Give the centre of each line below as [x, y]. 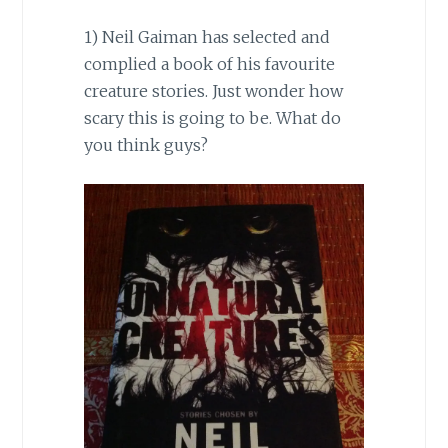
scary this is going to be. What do [212, 117]
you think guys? [145, 144]
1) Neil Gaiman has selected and [206, 36]
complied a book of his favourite [209, 63]
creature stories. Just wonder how [213, 90]
